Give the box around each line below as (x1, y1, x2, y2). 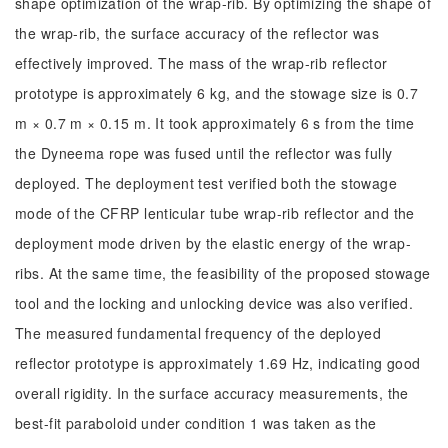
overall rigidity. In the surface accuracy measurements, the (15, 383, 409, 403)
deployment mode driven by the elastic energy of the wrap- (15, 233, 411, 253)
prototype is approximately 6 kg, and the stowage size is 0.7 (15, 83, 419, 103)
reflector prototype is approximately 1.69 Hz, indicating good (15, 353, 421, 373)
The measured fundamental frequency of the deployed (15, 323, 382, 343)
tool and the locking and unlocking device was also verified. (15, 293, 414, 313)
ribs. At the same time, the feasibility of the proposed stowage (15, 263, 431, 283)
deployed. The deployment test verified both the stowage (15, 173, 398, 193)
